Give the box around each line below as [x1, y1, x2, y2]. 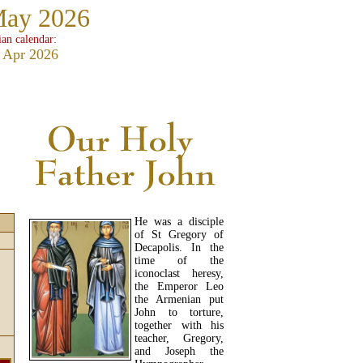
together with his [135, 319, 224, 332]
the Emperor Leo [135, 280, 224, 293]
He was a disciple [135, 216, 224, 228]
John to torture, [135, 306, 224, 319]
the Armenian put [135, 293, 224, 306]
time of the [135, 254, 224, 267]
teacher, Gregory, [135, 332, 224, 345]
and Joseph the [135, 345, 224, 358]
